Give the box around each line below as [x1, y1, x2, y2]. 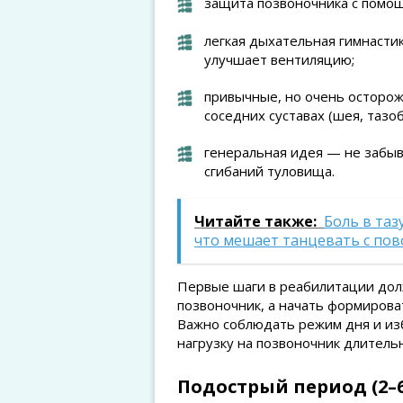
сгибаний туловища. [204, 162, 335, 180]
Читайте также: [194, 211, 317, 231]
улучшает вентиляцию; [204, 50, 354, 68]
